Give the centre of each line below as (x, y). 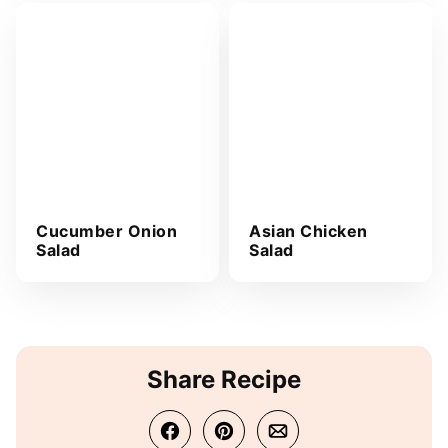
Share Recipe (224, 379)
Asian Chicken (308, 230)
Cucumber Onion (106, 230)
